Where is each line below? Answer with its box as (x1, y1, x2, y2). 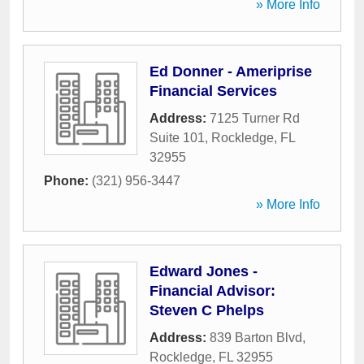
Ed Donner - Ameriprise (149, 63, 312, 80)
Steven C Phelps (149, 302, 264, 318)
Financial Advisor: (149, 283, 275, 299)
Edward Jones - (149, 263, 258, 279)
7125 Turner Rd (210, 111, 300, 125)
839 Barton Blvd (210, 331, 302, 344)
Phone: (44, 174, 92, 188)
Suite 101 (149, 131, 205, 145)
